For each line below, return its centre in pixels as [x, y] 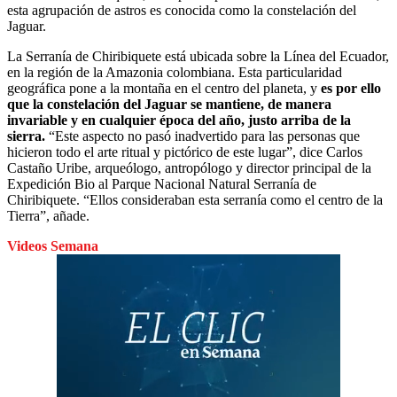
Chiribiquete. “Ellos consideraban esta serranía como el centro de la [195, 199]
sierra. [26, 136]
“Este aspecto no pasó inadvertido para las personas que [202, 136]
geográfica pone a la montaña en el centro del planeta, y [164, 88]
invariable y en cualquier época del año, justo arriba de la [179, 120]
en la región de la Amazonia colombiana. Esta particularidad [175, 72]
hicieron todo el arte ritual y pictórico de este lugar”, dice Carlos [185, 152]
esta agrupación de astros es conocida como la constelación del [182, 10]
